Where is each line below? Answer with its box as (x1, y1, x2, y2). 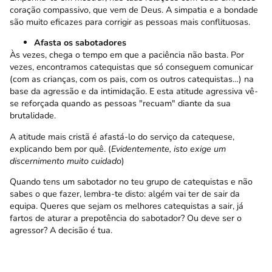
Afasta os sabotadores (34, 36, 126, 49)
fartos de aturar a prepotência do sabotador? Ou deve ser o (10, 212, 242, 225)
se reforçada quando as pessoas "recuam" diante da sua (10, 97, 231, 110)
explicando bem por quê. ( (10, 142, 111, 155)
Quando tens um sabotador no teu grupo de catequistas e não (10, 175, 253, 188)
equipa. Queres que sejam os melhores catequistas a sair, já (10, 200, 243, 212)
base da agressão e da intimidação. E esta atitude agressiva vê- (10, 85, 258, 98)
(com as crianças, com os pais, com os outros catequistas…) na (10, 73, 254, 86)
